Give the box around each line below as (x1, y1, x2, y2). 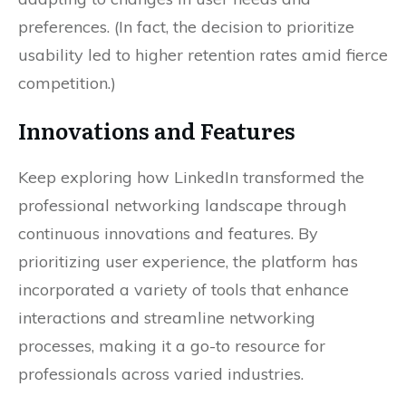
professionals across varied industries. (18, 363, 304, 385)
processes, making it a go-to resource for (18, 335, 325, 357)
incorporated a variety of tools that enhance (18, 279, 349, 301)
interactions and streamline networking (18, 307, 315, 329)
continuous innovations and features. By (18, 223, 318, 245)
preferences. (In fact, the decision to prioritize (18, 16, 354, 38)
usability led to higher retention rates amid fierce (18, 44, 388, 66)
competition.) (18, 72, 116, 94)
